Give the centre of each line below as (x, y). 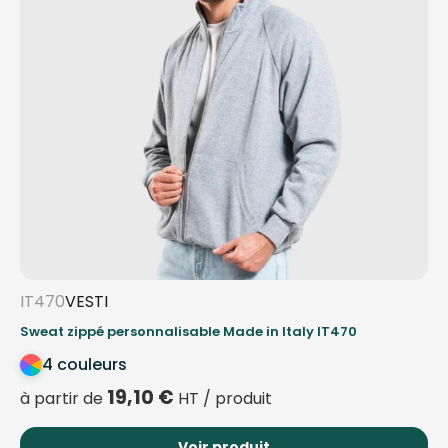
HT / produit (223, 399)
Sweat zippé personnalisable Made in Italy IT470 (188, 332)
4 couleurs (84, 365)
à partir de (63, 399)
